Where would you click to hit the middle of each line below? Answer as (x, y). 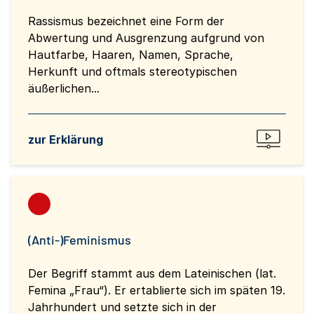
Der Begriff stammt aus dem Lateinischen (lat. (152, 273)
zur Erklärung (66, 139)
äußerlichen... (64, 88)
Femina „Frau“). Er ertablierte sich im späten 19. (157, 290)
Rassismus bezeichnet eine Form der (126, 21)
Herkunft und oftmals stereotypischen (132, 71)
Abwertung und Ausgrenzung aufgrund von (146, 37)
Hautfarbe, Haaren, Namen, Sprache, (131, 54)
